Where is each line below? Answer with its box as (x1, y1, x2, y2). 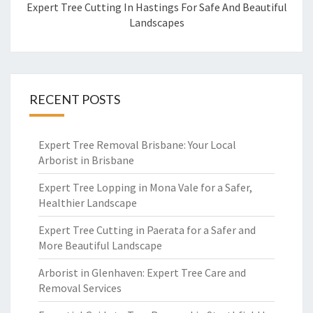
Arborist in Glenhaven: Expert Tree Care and (38, 265, 246, 279)
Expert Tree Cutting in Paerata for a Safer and (38, 223, 256, 237)
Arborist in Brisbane (38, 153, 134, 167)
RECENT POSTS (29, 92, 120, 107)
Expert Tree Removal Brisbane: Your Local (38, 138, 236, 152)
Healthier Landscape (38, 196, 137, 210)
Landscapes (129, 15, 184, 29)
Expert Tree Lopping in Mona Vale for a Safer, (38, 180, 252, 194)
